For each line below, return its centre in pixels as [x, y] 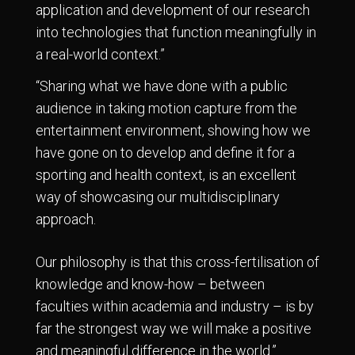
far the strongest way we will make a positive [174, 329]
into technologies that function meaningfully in [176, 32]
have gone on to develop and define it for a [165, 153]
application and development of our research [173, 10]
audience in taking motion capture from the [166, 109]
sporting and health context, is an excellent [166, 175]
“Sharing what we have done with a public [162, 86]
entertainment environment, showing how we [173, 131]
